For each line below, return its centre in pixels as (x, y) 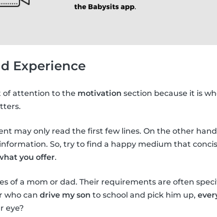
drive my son (65, 195)
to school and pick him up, (144, 195)
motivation (100, 93)
